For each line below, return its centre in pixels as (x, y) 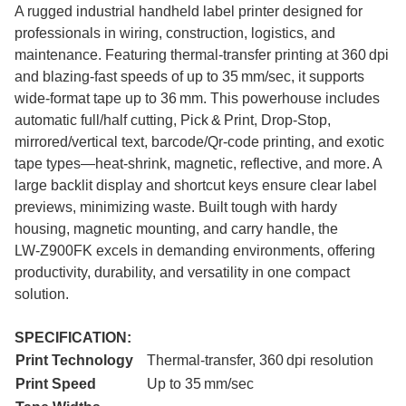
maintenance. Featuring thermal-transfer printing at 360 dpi (202, 55)
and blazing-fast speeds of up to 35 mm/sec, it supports (189, 77)
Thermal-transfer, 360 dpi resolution (260, 361)
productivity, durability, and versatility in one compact (182, 273)
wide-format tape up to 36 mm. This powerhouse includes (197, 99)
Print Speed (56, 384)
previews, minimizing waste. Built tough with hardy (176, 208)
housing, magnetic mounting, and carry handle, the (176, 229)
